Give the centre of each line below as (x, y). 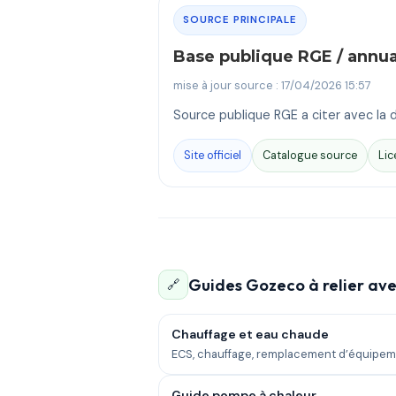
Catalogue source (310, 156)
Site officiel (213, 156)
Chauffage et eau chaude (251, 335)
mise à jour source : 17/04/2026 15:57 (273, 85)
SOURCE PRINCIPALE (240, 19)
